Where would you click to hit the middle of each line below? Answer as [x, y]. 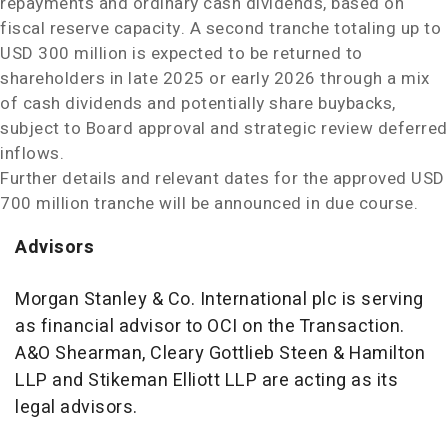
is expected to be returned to [245, 53]
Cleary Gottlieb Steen [239, 353]
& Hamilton [376, 353]
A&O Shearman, [82, 353]
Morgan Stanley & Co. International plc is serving [219, 299]
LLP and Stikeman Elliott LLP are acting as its [206, 380]
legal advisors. [76, 407]
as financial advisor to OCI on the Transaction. [210, 326]
